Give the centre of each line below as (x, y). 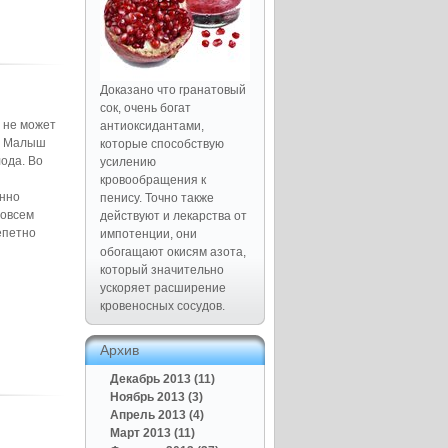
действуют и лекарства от (173, 215)
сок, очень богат (145, 107)
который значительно (162, 269)
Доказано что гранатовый (173, 89)
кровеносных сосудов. (162, 305)
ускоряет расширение (163, 287)
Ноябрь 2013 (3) (156, 396)
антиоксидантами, (152, 125)
